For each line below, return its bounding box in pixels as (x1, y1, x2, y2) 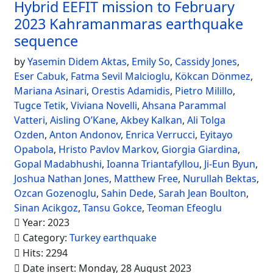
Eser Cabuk (14, 69, 66, 83)
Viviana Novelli (71, 99, 137, 112)
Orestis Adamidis (91, 84, 170, 97)
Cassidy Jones (175, 55, 237, 68)
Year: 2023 (20, 216, 69, 229)
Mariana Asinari (14, 84, 87, 97)
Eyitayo (200, 128, 233, 141)
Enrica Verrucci (126, 128, 195, 141)
